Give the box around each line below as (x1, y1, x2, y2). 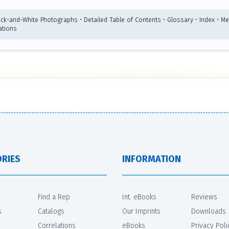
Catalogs (38, 207, 64, 216)
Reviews (191, 192, 217, 201)
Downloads (191, 207, 226, 216)
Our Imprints (122, 207, 161, 216)
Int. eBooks (122, 192, 156, 201)
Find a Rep (38, 192, 70, 201)
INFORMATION (122, 153, 181, 165)
